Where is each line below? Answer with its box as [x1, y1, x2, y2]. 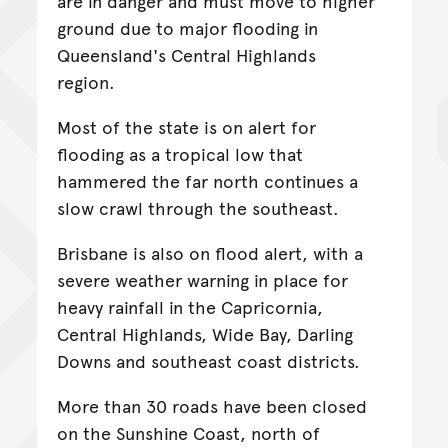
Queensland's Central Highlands [56, 42, 316, 68]
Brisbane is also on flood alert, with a [56, 240, 363, 266]
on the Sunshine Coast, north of [56, 420, 320, 446]
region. [56, 69, 115, 95]
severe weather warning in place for [56, 267, 348, 293]
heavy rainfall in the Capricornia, [56, 294, 323, 320]
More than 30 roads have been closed [56, 393, 367, 419]
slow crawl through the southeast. [56, 195, 339, 221]
